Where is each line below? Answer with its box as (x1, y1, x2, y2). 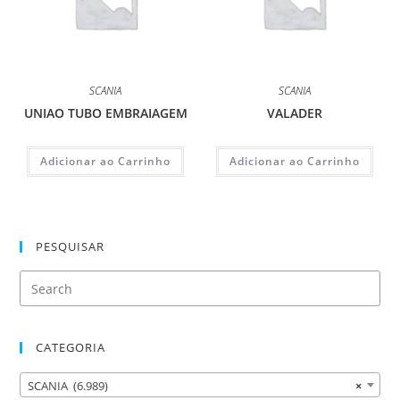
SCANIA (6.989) (28, 377, 109, 394)
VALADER (266, 104, 322, 121)
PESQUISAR (36, 238, 105, 255)
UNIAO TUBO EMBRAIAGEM (23, 104, 187, 121)
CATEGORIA (36, 339, 106, 356)
